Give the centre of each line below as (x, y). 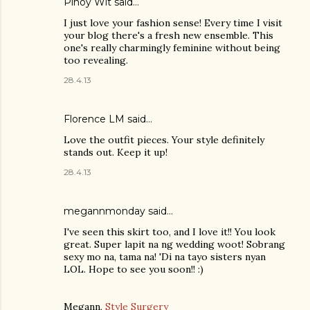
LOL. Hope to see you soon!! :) (134, 269)
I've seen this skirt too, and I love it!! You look (170, 231)
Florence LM (94, 119)
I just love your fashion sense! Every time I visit (173, 22)
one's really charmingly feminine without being (172, 47)
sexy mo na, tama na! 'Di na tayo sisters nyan (165, 256)
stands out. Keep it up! (116, 152)
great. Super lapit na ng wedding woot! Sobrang (174, 244)
